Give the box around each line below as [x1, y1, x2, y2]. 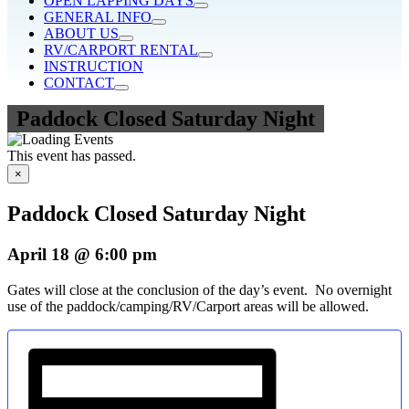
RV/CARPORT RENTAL [44, 42, 198, 58]
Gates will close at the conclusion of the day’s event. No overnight [7, 281, 392, 298]
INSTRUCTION [44, 58, 143, 74]
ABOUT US [44, 26, 119, 41]
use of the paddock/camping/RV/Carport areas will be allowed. [7, 298, 369, 314]
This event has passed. [7, 148, 136, 163]
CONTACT [44, 75, 114, 90]
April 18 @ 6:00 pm [7, 244, 157, 264]
